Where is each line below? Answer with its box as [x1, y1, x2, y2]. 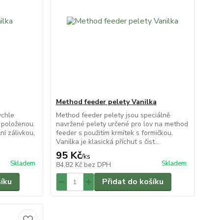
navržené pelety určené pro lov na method [55, 119, 188, 129]
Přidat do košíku [102, 176, 164, 187]
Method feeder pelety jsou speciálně [55, 110, 170, 120]
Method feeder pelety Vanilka [55, 97, 157, 107]
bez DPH [83, 160, 111, 169]
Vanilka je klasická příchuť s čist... [55, 137, 159, 146]
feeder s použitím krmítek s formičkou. [55, 128, 173, 137]
